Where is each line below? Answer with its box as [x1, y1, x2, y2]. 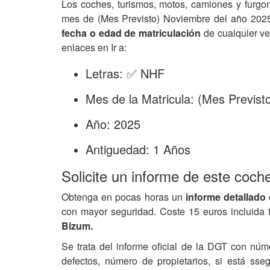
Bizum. [61, 219, 93, 233]
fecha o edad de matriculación [61, 26, 201, 40]
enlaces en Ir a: [61, 40, 127, 54]
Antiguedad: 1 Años [86, 140, 190, 158]
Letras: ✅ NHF [86, 64, 165, 82]
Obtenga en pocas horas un [61, 190, 186, 204]
